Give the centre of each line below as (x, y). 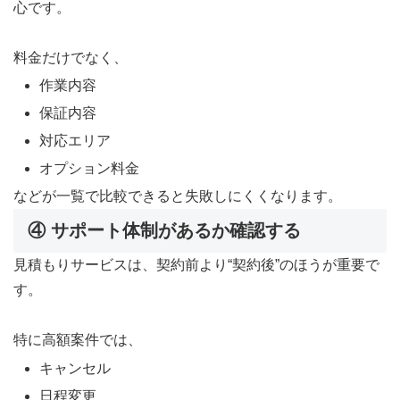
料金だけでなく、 (71, 57)
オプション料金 (90, 169)
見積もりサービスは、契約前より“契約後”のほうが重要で (196, 265)
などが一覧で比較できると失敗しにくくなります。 (178, 196)
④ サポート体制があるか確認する (164, 231)
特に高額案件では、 (78, 340)
